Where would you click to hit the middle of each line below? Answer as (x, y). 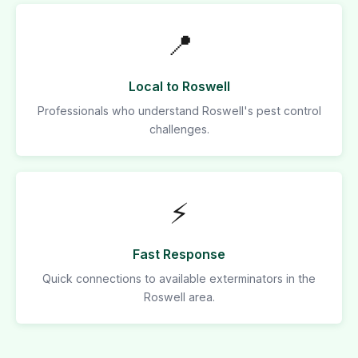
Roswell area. (179, 297)
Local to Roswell (179, 86)
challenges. (179, 129)
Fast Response (179, 254)
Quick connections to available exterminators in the (179, 278)
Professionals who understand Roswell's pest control (179, 111)
